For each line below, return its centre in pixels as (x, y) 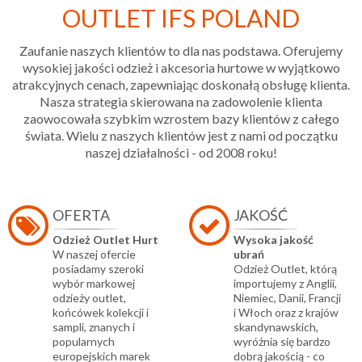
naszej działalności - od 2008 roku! (181, 152)
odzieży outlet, (89, 297)
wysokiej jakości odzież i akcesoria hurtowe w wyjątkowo (181, 67)
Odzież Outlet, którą (285, 268)
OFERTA (81, 215)
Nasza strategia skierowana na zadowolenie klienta (181, 101)
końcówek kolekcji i (101, 312)
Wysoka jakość (274, 239)
